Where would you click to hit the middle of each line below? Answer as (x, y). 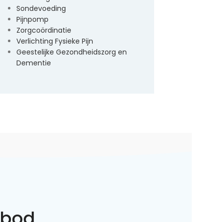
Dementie (34, 63)
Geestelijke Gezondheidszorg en (72, 52)
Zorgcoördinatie (44, 30)
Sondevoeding (41, 8)
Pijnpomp (32, 19)
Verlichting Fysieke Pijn (55, 41)
